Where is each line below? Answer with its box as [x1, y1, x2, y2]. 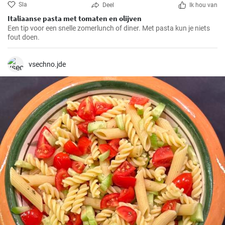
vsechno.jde [29, 60, 66, 68]
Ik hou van [189, 2, 217, 9]
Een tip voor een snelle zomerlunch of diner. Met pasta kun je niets [8, 24, 210, 32]
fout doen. [8, 33, 40, 41]
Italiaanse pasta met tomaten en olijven [8, 14, 142, 23]
